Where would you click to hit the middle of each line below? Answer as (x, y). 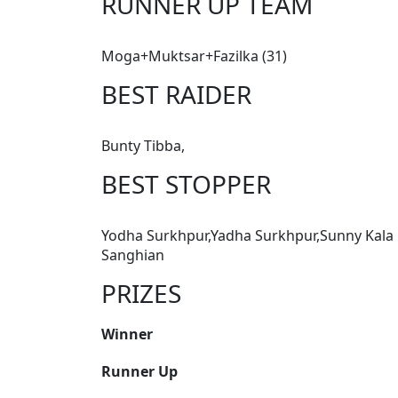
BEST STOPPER (186, 184)
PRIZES (141, 294)
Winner (127, 334)
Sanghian (133, 255)
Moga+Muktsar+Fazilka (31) (194, 56)
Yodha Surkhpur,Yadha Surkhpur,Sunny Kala (247, 236)
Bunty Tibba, (143, 146)
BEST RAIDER (176, 95)
